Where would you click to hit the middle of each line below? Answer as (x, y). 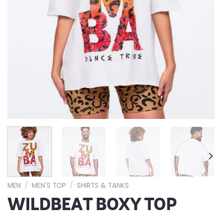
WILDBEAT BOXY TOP (92, 205)
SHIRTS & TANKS (103, 186)
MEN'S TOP (49, 186)
